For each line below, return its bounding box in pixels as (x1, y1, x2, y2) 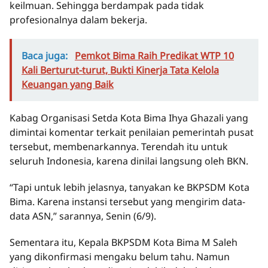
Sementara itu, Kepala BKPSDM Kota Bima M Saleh (10, 236, 237, 249)
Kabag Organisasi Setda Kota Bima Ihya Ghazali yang (10, 111, 248, 125)
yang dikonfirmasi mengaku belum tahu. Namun (10, 250, 230, 264)
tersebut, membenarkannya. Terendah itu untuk (10, 140, 228, 154)
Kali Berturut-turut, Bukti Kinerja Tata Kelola (22, 63, 219, 77)
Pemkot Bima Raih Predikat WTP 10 (75, 49, 234, 63)
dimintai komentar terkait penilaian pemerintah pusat (10, 126, 254, 139)
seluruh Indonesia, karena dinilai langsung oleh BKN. (10, 154, 248, 168)
